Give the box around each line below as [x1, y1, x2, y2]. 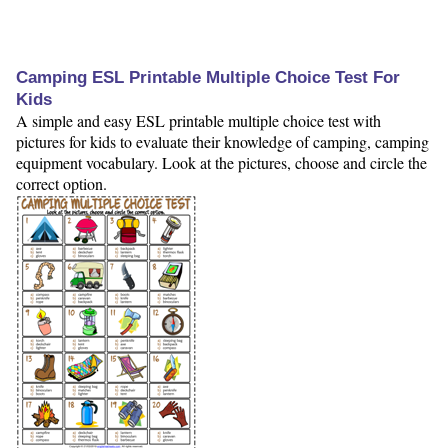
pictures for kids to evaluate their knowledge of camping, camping [16, 131, 429, 153]
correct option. [16, 173, 107, 195]
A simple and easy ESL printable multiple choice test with [16, 110, 381, 132]
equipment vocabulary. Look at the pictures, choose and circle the [16, 152, 427, 174]
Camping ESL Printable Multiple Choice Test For [16, 68, 400, 88]
